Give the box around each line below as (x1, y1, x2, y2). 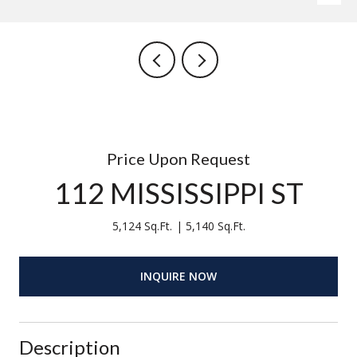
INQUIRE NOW (140, 268, 217, 284)
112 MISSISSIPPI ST (53, 175, 304, 210)
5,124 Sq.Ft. (112, 218, 172, 233)
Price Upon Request (107, 149, 250, 168)
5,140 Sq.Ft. (185, 218, 245, 233)
